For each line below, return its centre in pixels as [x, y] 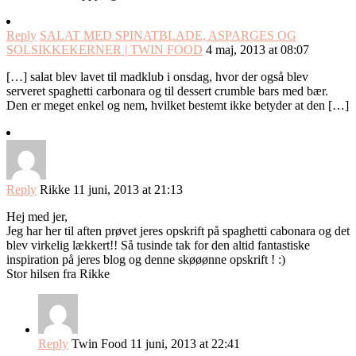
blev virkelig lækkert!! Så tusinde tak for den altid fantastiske [158, 246]
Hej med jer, [37, 217]
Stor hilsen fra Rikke [58, 274]
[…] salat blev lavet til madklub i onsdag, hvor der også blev [157, 77]
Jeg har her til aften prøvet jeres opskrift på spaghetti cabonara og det [178, 231]
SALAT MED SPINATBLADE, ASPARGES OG [168, 36]
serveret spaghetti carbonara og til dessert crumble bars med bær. [167, 91]
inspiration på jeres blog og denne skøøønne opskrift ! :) [146, 260]
